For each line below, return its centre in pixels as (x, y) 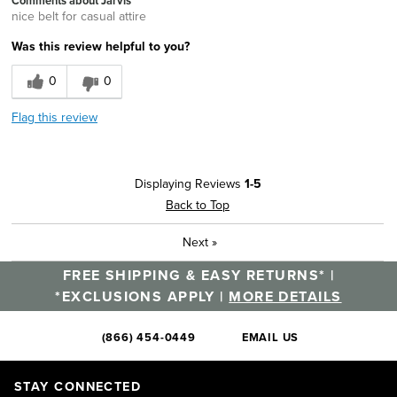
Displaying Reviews (189, 183)
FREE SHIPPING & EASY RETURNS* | (198, 275)
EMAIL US (270, 337)
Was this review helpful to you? (101, 46)
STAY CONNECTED (78, 385)
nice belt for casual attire (79, 16)
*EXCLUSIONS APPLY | (142, 296)
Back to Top (198, 204)
